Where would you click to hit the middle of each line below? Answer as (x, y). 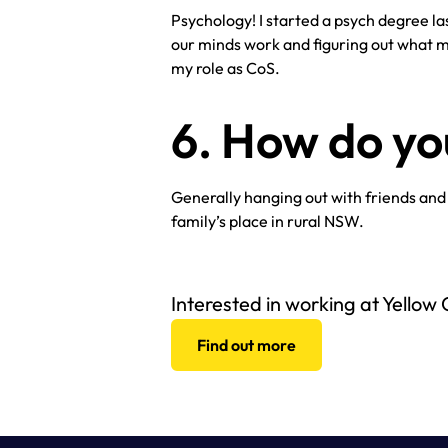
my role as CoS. (226, 68)
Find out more (247, 345)
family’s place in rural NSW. (268, 221)
